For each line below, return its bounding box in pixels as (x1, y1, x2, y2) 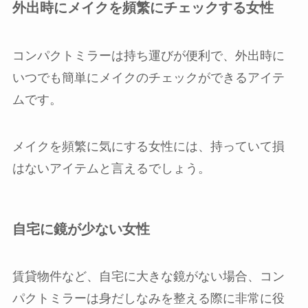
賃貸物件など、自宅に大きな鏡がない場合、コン (12, 269, 285, 284)
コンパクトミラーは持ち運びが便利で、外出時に (12, 48, 285, 63)
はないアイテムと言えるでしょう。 (12, 161, 210, 175)
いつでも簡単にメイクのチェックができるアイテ (12, 70, 285, 85)
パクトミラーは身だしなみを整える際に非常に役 (12, 291, 285, 306)
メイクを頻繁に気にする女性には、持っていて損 (12, 139, 285, 153)
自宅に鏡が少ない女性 (12, 221, 150, 236)
